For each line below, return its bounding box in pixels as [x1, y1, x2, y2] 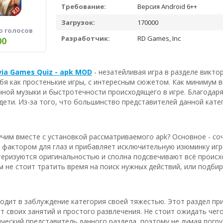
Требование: [61, 2, 106, 11]
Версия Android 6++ [136, 2, 197, 11]
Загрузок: [61, 18, 95, 27]
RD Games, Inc [136, 34, 181, 43]
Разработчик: [61, 34, 110, 43]
